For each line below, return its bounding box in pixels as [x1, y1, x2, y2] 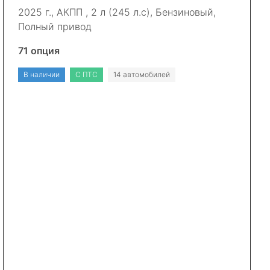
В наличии [24, 70, 60, 79]
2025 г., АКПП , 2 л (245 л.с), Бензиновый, [18, 6, 216, 18]
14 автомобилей [113, 70, 171, 79]
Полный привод [18, 20, 92, 33]
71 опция [18, 45, 60, 57]
